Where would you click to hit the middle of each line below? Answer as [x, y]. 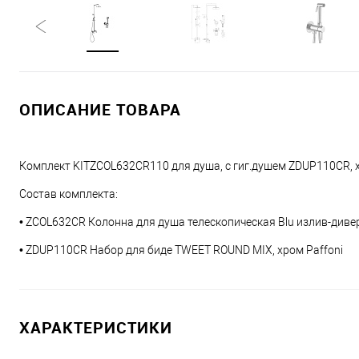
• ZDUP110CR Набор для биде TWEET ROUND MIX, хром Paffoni [181, 250]
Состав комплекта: [69, 194]
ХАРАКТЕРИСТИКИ [96, 327]
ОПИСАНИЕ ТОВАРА [100, 109]
